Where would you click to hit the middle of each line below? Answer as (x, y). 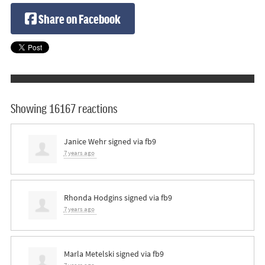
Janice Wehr (85, 141)
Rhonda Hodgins (93, 197)
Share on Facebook (78, 18)
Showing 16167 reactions (64, 108)
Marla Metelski (89, 253)
